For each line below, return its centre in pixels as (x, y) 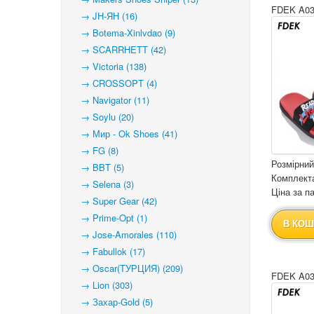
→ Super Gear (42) (115, 201)
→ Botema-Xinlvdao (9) (124, 33)
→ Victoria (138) (109, 66)
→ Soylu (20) (103, 117)
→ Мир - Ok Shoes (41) (125, 134)
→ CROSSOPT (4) (115, 83)
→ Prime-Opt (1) (110, 218)
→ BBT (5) (98, 167)
